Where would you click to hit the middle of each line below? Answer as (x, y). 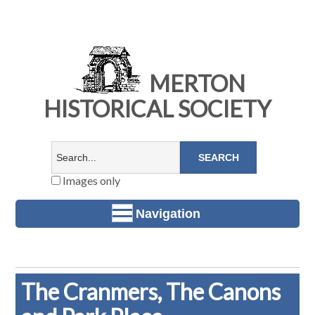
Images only (90, 181)
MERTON (195, 84)
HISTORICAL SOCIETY (157, 109)
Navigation (168, 213)
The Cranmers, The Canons (151, 292)
